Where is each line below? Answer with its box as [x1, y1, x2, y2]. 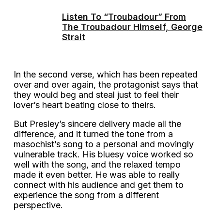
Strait [62, 32, 85, 43]
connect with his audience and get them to [14, 179, 184, 190]
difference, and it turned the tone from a [14, 128, 173, 139]
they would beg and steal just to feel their [14, 89, 179, 100]
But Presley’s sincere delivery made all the [14, 118, 181, 129]
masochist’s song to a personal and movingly [14, 139, 194, 149]
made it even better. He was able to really [14, 169, 180, 180]
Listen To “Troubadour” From [62, 12, 186, 22]
